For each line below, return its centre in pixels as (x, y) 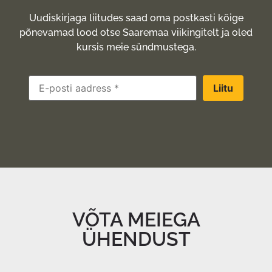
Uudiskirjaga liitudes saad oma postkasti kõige (136, 18)
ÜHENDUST (136, 239)
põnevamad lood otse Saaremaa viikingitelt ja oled (136, 32)
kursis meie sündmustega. (136, 47)
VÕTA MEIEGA (136, 220)
